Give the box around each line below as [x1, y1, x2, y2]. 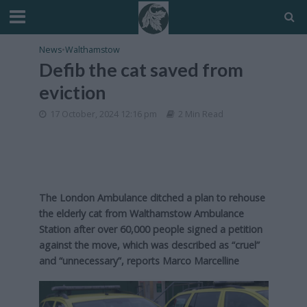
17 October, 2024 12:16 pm [49, 108, 157, 120]
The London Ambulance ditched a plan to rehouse [38, 191, 265, 204]
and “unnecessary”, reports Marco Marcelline [38, 254, 239, 267]
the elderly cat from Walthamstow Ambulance [38, 207, 244, 220]
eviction [38, 81, 106, 103]
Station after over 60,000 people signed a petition [38, 223, 262, 236]
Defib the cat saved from [38, 58, 243, 81]
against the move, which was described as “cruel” [38, 238, 260, 251]
